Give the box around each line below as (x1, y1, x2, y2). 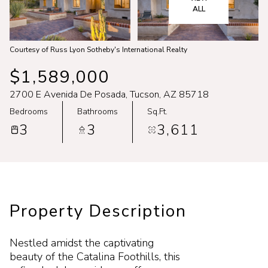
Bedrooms (10, 105, 48, 117)
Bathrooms (77, 105, 118, 117)
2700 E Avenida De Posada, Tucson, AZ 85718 (10, 88, 209, 101)
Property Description (10, 200, 187, 223)
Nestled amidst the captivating (10, 236, 154, 250)
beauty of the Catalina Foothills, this (10, 249, 180, 264)
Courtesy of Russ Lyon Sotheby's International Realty (10, 45, 187, 54)
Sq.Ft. (147, 105, 167, 117)
